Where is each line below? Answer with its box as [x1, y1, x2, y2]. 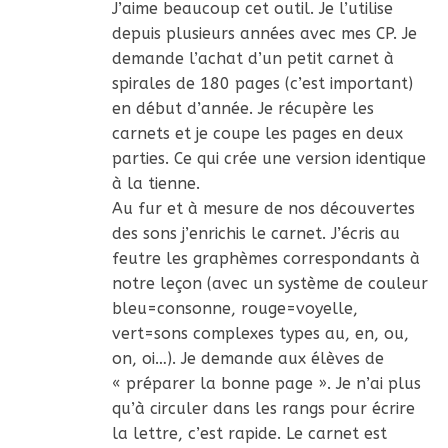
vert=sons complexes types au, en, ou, [112, 323, 409, 343]
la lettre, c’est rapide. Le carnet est [112, 423, 387, 443]
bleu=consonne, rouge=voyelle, [112, 298, 358, 318]
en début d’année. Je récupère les [112, 98, 374, 118]
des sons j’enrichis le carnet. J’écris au [112, 223, 400, 243]
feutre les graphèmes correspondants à [112, 248, 420, 268]
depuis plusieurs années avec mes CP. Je [112, 23, 417, 43]
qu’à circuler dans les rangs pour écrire [112, 398, 415, 418]
